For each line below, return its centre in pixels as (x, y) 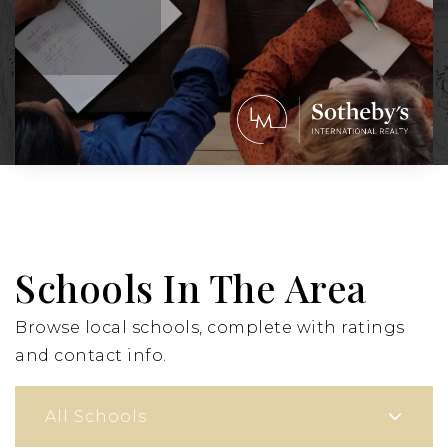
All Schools (96, 416)
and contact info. (91, 356)
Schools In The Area (191, 288)
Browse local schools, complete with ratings (210, 328)
